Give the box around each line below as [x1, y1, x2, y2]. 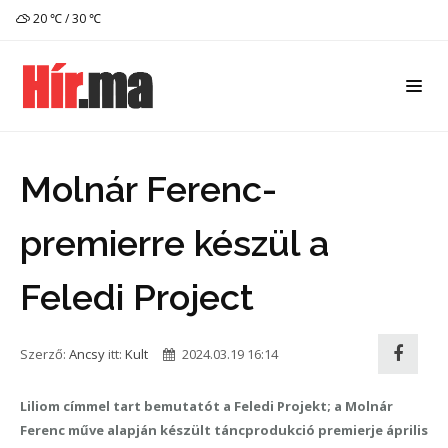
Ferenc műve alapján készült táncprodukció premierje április [20, 421, 428, 439]
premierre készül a [20, 222, 329, 264]
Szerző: [20, 345, 69, 363]
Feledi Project [20, 276, 254, 318]
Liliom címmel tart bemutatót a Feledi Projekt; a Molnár [20, 397, 393, 415]
